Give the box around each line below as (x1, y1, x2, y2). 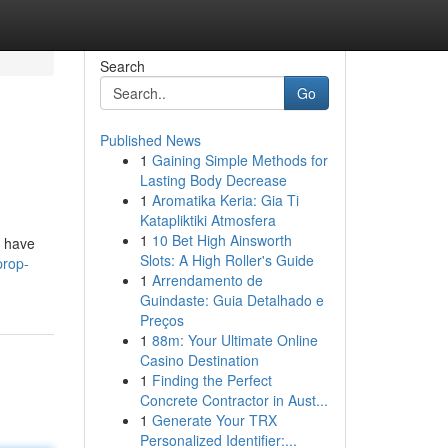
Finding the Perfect (151, 370, 272, 390)
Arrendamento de (151, 270, 263, 290)
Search (99, 56, 145, 76)
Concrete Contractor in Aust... (139, 390, 328, 410)
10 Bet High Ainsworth (151, 230, 292, 250)
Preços (139, 310, 184, 330)
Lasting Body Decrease (139, 170, 287, 190)
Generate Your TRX (151, 410, 277, 430)
